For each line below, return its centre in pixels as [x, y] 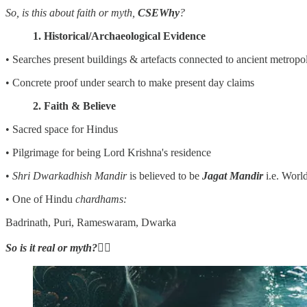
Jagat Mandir [234, 175]
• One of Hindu [40, 199]
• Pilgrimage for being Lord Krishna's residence [108, 152]
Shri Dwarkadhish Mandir [70, 175]
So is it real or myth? [51, 247]
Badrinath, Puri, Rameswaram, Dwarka [91, 222]
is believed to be [166, 175]
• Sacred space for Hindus [62, 129]
